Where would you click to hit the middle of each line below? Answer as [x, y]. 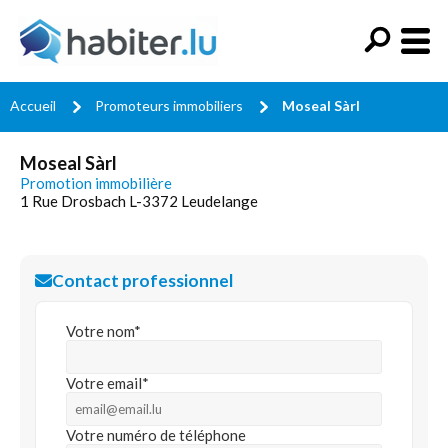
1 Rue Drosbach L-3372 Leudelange [139, 201]
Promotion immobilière [96, 183]
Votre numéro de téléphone [156, 435]
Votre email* [107, 383]
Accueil [33, 105]
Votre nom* [103, 331]
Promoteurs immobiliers [169, 105]
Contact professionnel [142, 280]
